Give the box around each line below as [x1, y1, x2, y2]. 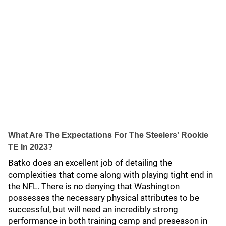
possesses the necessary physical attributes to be [8, 193, 199, 203]
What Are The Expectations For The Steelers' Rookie [8, 131, 208, 139]
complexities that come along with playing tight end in [8, 169, 213, 180]
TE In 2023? [8, 143, 53, 151]
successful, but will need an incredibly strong [8, 204, 178, 214]
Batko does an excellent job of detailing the [8, 158, 172, 168]
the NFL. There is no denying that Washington [8, 181, 180, 191]
